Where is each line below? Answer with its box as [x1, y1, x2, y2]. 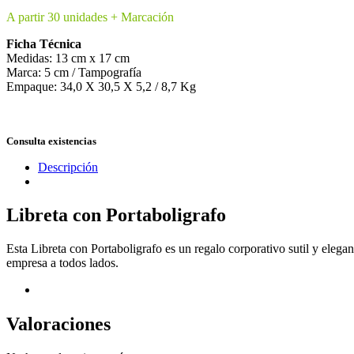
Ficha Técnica [6, 36, 81, 51]
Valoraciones [6, 313, 111, 334]
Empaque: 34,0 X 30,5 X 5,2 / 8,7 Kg [6, 79, 196, 93]
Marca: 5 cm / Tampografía [6, 65, 141, 79]
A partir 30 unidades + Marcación [6, 9, 174, 24]
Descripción [38, 160, 98, 174]
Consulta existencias [6, 135, 96, 147]
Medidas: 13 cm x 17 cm [6, 51, 130, 65]
